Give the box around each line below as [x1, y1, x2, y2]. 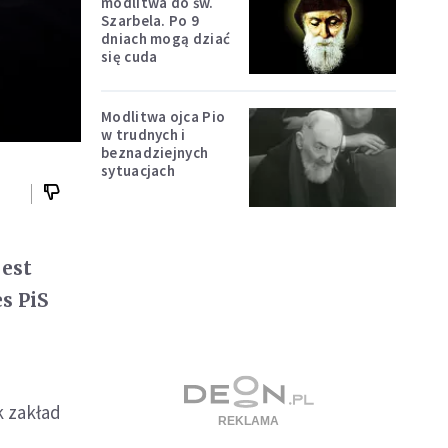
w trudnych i [101, 125, 186, 145]
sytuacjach [101, 161, 175, 181]
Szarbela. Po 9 [101, 10, 200, 30]
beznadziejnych [101, 143, 209, 163]
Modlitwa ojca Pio [101, 107, 226, 127]
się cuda [101, 46, 158, 66]
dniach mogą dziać [101, 28, 231, 48]
